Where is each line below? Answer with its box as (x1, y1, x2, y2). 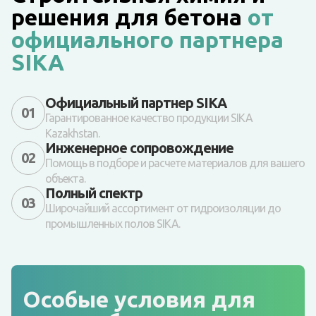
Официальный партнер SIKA (45, 95, 226, 111)
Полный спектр (45, 185, 142, 202)
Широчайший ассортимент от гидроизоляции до (45, 202, 281, 215)
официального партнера (11, 27, 284, 53)
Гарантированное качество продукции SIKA (45, 111, 253, 125)
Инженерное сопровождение (45, 140, 233, 157)
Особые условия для (23, 286, 255, 312)
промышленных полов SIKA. (45, 217, 180, 231)
